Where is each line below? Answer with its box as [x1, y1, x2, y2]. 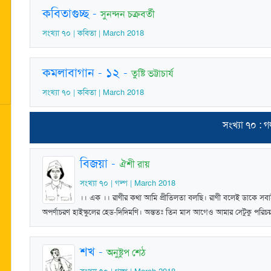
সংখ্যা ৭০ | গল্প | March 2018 [80, 177, 175, 188]
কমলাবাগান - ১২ [42, 64, 120, 80]
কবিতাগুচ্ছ [42, 5, 89, 21]
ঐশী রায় [119, 157, 149, 171]
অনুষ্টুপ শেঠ [106, 246, 146, 259]
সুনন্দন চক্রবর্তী [100, 7, 155, 21]
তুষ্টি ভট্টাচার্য [131, 67, 174, 80]
